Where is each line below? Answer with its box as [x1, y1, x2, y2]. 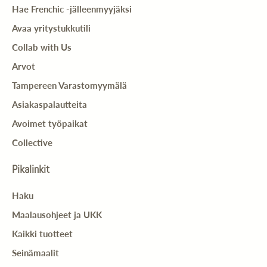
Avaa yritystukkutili [12, 22, 91, 33]
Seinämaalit [12, 247, 59, 258]
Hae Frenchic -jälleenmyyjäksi [12, 3, 132, 14]
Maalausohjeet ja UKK [12, 209, 102, 220]
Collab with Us [12, 41, 72, 52]
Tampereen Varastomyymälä [12, 79, 127, 91]
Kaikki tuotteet [12, 228, 73, 239]
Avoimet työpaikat [12, 117, 88, 129]
